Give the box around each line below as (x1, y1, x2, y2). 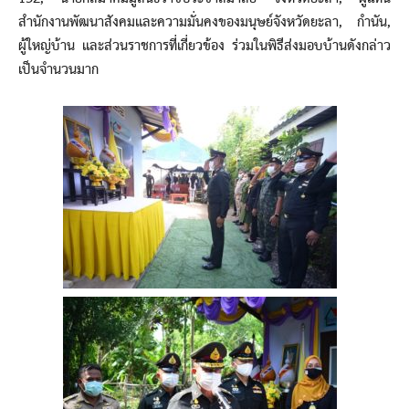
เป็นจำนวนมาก (18, 57, 99, 83)
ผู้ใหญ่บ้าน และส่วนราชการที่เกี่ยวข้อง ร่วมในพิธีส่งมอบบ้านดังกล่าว (18, 33, 391, 59)
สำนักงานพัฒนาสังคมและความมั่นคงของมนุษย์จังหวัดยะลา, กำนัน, (18, 9, 391, 36)
